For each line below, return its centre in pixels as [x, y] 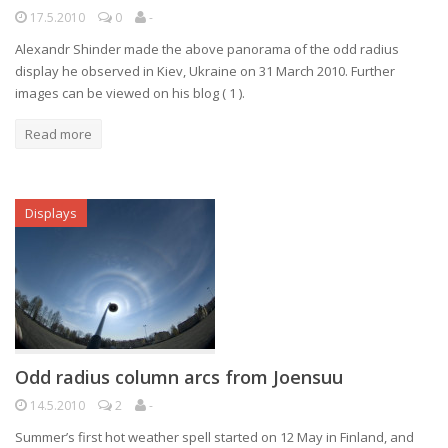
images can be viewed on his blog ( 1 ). [130, 93]
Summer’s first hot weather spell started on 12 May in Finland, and [214, 437]
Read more [58, 134]
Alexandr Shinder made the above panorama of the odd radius [207, 49]
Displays [51, 213]
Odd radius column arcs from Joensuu [179, 377]
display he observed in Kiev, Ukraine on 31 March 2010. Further [205, 71]
